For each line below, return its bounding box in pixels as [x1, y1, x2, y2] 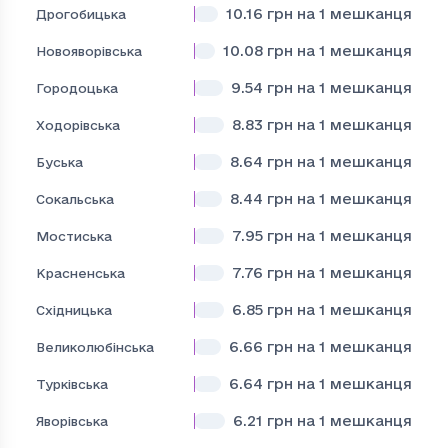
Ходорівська [36, 117, 120, 132]
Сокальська [36, 191, 114, 206]
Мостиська [36, 228, 112, 243]
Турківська [36, 376, 108, 391]
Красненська [36, 265, 125, 280]
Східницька [36, 302, 112, 317]
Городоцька [36, 80, 118, 95]
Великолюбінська [36, 339, 154, 354]
